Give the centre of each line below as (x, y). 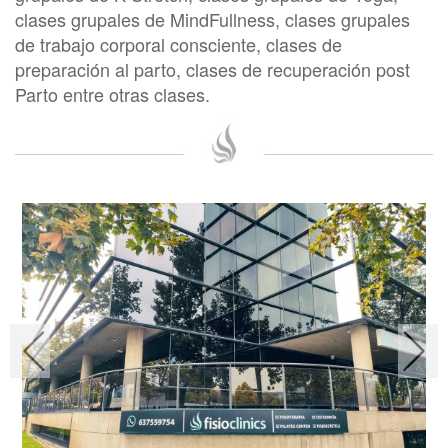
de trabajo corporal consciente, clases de (178, 44)
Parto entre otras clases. (112, 94)
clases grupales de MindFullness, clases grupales (212, 19)
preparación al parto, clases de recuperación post (212, 69)
